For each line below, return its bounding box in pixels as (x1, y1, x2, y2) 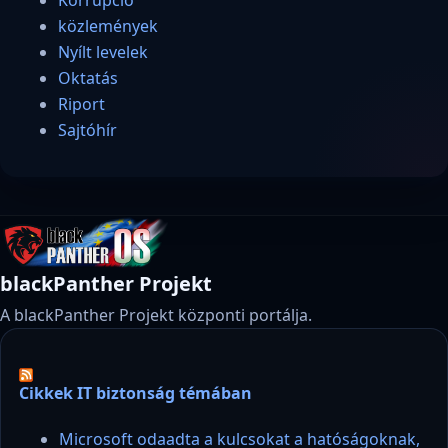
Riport (58, 92, 105, 115)
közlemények (58, 14, 158, 37)
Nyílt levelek (58, 40, 148, 63)
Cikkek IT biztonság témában (19, 382, 252, 405)
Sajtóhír (58, 118, 117, 141)
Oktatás (58, 66, 118, 89)
